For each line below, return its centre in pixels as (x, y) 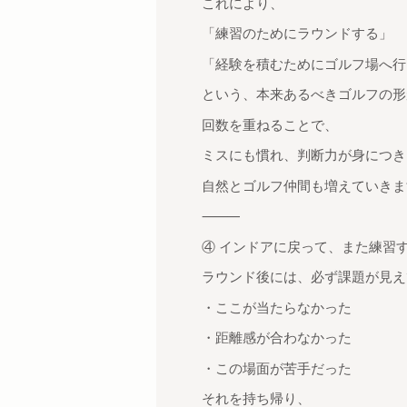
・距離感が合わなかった (277, 338)
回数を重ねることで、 (270, 124)
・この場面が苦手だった (277, 368)
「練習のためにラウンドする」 (297, 33)
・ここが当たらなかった (277, 307)
